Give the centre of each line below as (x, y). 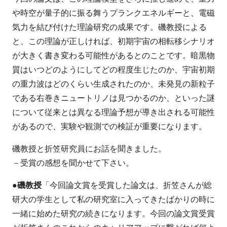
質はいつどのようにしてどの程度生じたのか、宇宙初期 (113, 70)
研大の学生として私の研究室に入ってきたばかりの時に (113, 200)
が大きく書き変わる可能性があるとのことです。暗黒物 (113, 56)
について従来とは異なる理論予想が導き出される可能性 (113, 112)
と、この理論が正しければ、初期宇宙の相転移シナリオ (113, 42)
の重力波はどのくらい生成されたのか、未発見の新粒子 (113, 84)
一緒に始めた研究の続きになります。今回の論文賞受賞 (113, 214)
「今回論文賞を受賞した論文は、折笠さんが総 (127, 185)
